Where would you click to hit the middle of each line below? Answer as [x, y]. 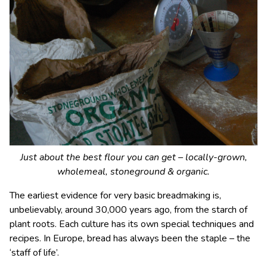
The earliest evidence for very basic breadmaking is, [115, 196]
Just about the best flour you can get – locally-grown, [133, 158]
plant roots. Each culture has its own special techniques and [132, 224]
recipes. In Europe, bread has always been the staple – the [130, 239]
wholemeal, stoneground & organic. [133, 172]
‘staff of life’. [34, 253]
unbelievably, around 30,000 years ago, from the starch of [128, 210]
